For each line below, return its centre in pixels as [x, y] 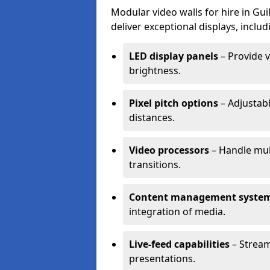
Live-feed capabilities [179, 244]
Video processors [169, 150]
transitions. [155, 165]
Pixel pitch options [174, 103]
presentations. [162, 259]
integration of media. [177, 212]
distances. [152, 118]
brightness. [155, 71]
